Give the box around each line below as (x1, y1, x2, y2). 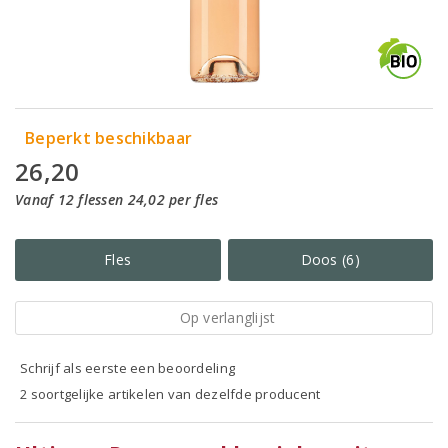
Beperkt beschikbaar (25, 127, 193, 149)
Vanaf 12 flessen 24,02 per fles (15, 190, 219, 209)
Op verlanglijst (179, 308, 276, 327)
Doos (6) (300, 250, 360, 269)
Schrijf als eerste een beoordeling (20, 359, 236, 377)
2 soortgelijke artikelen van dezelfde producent (20, 385, 321, 403)
